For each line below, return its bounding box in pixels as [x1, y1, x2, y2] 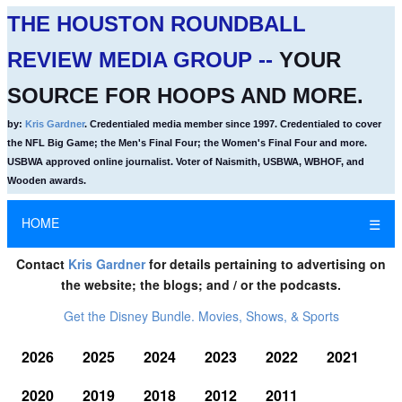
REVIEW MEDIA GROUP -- [7, 48, 279, 72]
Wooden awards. [7, 175, 86, 186]
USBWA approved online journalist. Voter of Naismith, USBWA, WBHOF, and [7, 156, 364, 167]
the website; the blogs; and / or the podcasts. [61, 275, 341, 293]
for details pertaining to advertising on [145, 255, 386, 273]
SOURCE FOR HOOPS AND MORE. [7, 83, 363, 108]
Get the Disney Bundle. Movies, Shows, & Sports [63, 307, 339, 325]
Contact [16, 255, 68, 273]
